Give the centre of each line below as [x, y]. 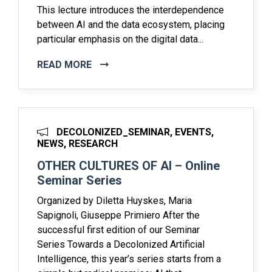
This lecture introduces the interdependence [131, 10]
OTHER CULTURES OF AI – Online [128, 165]
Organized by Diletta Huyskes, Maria [114, 200]
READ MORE [66, 64]
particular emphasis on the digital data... [120, 39]
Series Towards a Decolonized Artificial [121, 244]
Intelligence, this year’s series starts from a [129, 259]
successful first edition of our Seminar [118, 229]
